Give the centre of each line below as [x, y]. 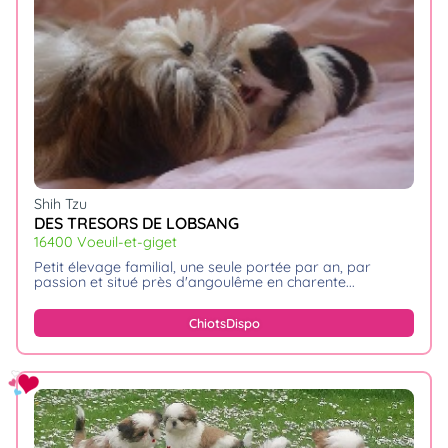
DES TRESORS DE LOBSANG [136, 222]
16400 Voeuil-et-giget [105, 241]
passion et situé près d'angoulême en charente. [191, 281]
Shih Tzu [60, 204]
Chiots [207, 322]
